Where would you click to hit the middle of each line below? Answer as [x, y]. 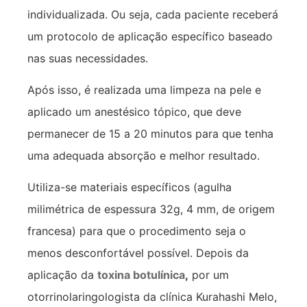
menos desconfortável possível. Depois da [138, 253]
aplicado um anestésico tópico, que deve [134, 111]
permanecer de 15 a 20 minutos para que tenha [150, 133]
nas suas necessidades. [88, 58]
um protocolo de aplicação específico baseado [150, 36]
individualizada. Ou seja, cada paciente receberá [153, 14]
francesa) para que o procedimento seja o [137, 231]
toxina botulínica [141, 275]
